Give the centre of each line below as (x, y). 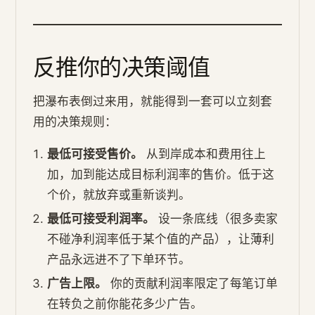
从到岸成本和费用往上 (205, 154)
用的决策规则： (75, 121)
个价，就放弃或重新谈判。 (119, 194)
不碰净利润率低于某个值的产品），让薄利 (161, 239)
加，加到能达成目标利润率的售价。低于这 (161, 174)
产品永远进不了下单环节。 (119, 259)
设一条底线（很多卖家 (217, 218)
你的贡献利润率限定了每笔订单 (193, 283)
